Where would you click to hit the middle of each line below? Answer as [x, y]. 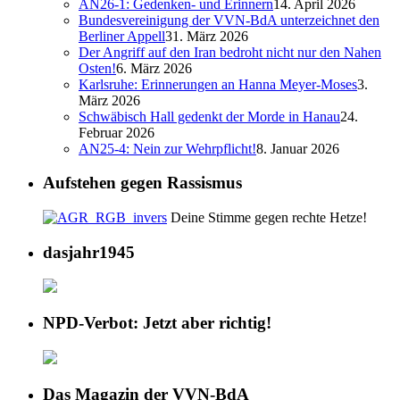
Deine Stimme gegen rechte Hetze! [267, 217]
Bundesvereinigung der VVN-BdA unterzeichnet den [229, 20]
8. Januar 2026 [298, 148]
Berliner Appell [122, 36]
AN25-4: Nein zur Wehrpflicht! [167, 148]
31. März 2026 [207, 36]
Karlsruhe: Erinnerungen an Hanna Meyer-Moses [218, 84]
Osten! [97, 68]
